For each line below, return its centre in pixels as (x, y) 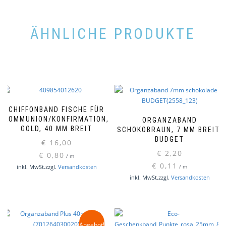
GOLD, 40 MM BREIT (56, 129)
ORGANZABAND (169, 120)
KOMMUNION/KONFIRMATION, (56, 119)
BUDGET (169, 139)
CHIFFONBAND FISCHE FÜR (56, 110)
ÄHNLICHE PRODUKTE (113, 33)
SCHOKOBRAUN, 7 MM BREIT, (169, 130)
